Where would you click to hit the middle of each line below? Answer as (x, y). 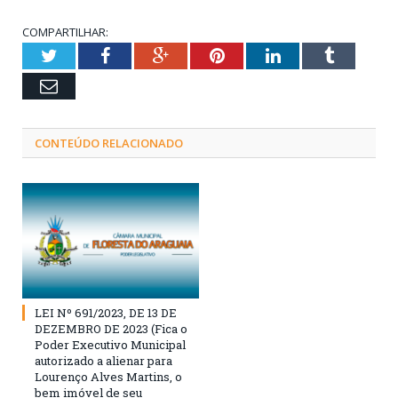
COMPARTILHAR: (65, 32)
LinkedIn (312, 55)
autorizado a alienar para (103, 360)
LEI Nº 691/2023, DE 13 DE (106, 312)
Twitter (83, 55)
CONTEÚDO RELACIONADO (109, 143)
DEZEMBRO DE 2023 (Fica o (111, 328)
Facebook (143, 55)
